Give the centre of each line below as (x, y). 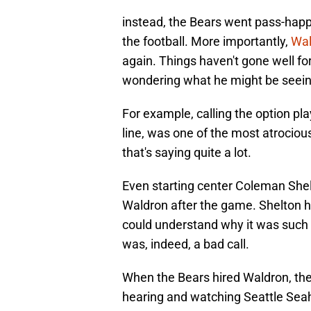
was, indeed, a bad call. (186, 244)
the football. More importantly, (207, 42)
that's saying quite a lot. (187, 153)
